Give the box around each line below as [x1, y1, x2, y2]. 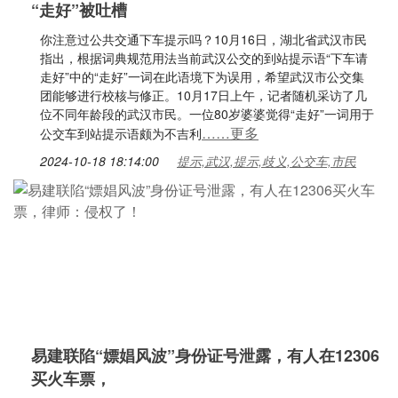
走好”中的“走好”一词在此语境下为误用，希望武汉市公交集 [40, 68, 364, 85]
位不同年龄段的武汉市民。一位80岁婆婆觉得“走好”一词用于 [40, 105, 374, 123]
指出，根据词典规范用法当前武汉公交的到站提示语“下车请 [40, 49, 368, 67]
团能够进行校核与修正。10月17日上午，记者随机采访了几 [40, 86, 367, 104]
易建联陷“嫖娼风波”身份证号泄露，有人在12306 [31, 344, 379, 367]
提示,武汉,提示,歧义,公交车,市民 [177, 152, 356, 170]
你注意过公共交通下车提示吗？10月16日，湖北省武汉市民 [40, 30, 367, 48]
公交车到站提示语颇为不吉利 [40, 124, 202, 142]
